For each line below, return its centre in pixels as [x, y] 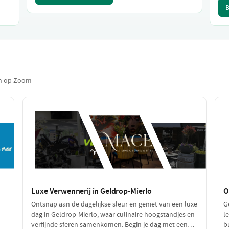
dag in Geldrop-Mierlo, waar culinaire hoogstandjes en [113, 214]
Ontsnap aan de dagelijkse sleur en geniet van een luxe [114, 204]
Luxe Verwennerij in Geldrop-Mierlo [91, 191]
